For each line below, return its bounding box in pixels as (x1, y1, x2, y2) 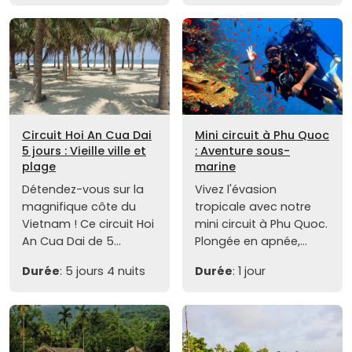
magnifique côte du (22, 198, 136, 214)
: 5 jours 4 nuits (60, 262, 145, 279)
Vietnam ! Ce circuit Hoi (22, 215, 154, 232)
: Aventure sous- (195, 142, 290, 159)
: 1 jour (233, 262, 266, 279)
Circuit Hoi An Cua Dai (22, 126, 152, 143)
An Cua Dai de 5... (22, 233, 121, 249)
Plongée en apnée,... (195, 233, 307, 249)
